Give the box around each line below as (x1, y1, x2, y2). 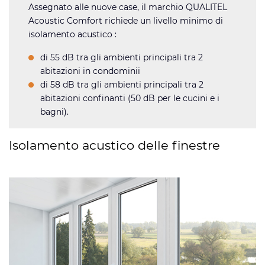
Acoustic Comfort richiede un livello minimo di (28, 15, 224, 26)
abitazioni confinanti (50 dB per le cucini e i (40, 92, 220, 104)
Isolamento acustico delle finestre (9, 137, 220, 153)
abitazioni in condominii (40, 65, 141, 76)
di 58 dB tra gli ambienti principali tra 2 (40, 79, 204, 90)
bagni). (40, 106, 69, 117)
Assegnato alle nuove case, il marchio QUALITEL (28, 1, 228, 12)
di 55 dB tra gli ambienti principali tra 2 (40, 51, 203, 63)
